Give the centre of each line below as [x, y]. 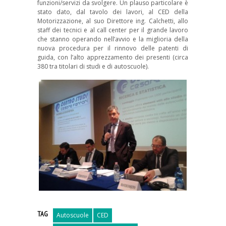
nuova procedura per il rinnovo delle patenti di [113, 48]
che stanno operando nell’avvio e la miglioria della [113, 39]
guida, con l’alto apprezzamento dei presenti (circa [113, 57]
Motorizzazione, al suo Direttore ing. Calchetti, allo [113, 21]
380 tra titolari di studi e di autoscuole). [93, 66]
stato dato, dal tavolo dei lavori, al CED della [113, 12]
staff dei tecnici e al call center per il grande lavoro [113, 30]
